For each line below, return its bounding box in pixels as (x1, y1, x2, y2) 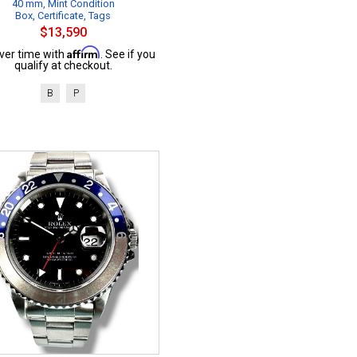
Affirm (66, 45, 100, 59)
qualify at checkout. (14, 59, 112, 72)
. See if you (100, 48, 155, 61)
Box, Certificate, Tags (15, 10, 111, 22)
